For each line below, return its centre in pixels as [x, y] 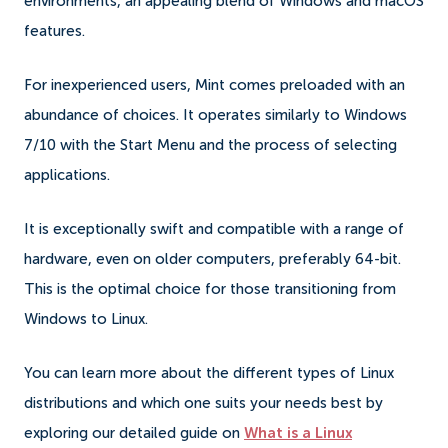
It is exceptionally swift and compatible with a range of [214, 229]
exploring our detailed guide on [134, 433]
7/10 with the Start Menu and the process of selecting [210, 145]
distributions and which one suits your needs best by [203, 403]
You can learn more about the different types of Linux [209, 373]
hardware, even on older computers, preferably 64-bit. [212, 259]
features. [56, 31]
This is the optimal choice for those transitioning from [210, 289]
